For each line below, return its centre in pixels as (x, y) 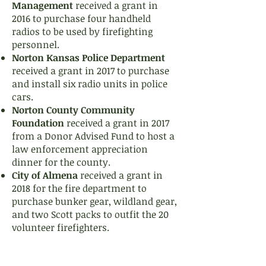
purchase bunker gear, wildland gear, (94, 201)
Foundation (38, 123)
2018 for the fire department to (79, 188)
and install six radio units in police (90, 84)
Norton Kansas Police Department (88, 58)
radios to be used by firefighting (82, 31)
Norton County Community (73, 110)
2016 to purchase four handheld (81, 18)
